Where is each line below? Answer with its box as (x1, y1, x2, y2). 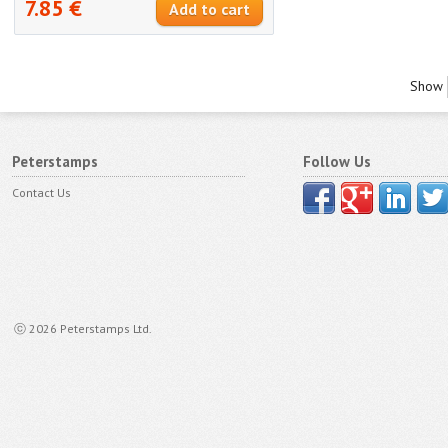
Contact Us (12, 184, 71, 200)
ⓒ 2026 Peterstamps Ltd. (14, 320, 152, 336)
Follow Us (302, 151, 371, 171)
